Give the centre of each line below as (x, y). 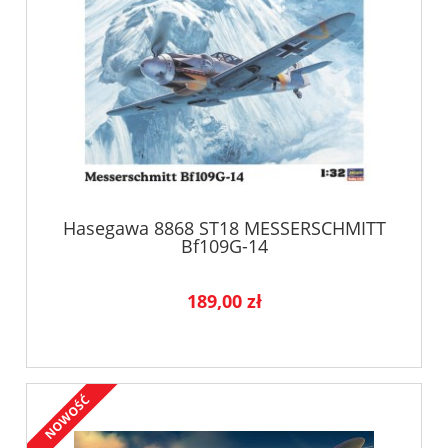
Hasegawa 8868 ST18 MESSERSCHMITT (224, 228)
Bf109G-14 (224, 246)
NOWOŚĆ (67, 416)
